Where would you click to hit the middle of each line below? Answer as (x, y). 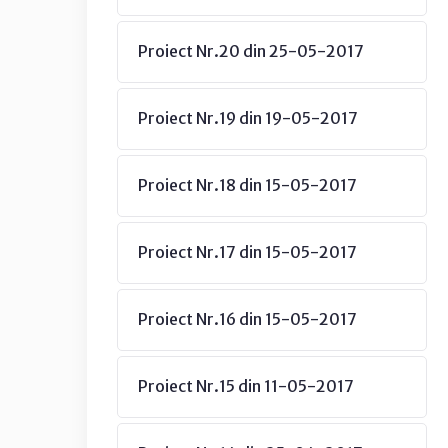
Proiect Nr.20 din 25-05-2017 (251, 51)
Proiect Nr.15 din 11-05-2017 (246, 386)
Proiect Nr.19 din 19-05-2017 (248, 118)
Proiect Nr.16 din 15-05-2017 (247, 319)
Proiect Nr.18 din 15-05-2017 (247, 185)
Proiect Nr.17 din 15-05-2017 (247, 252)
